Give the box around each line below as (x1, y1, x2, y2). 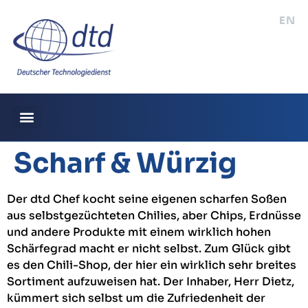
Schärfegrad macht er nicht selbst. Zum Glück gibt (7, 241, 291, 256)
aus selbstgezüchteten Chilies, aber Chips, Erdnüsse (7, 208, 301, 223)
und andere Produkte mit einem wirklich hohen (7, 224, 271, 239)
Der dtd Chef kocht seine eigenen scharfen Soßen (7, 191, 287, 206)
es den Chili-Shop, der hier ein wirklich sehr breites (7, 257, 296, 272)
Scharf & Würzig (14, 145, 236, 181)
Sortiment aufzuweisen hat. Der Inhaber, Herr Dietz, (7, 274, 294, 289)
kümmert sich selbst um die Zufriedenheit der (7, 290, 265, 305)
